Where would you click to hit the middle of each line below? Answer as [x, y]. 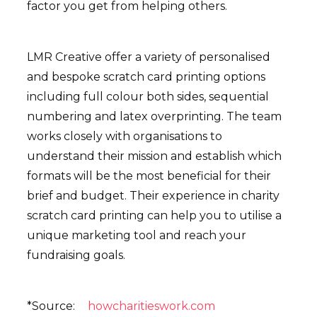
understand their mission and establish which [154, 156]
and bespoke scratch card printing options [146, 77]
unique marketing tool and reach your [137, 236]
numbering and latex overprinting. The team [154, 117]
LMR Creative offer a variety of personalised [149, 57]
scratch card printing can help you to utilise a [154, 216]
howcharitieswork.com [151, 306]
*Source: [52, 306]
